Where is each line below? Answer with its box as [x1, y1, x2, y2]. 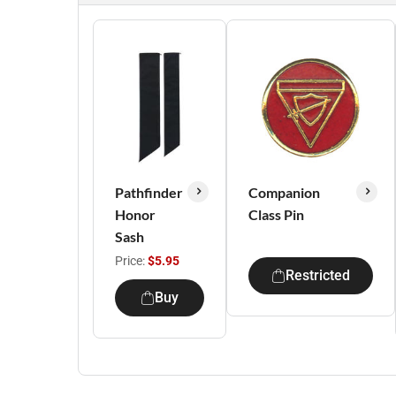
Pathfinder [115, 184, 183, 201]
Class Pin [248, 206, 304, 223]
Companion [248, 184, 320, 201]
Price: [115, 254, 148, 268]
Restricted [286, 267, 350, 284]
